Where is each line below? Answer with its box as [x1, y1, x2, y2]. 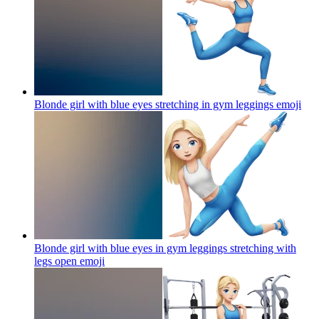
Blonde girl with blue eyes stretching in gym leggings [34, 98, 273, 110]
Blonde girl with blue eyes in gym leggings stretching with [34, 241, 296, 254]
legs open [34, 254, 77, 267]
